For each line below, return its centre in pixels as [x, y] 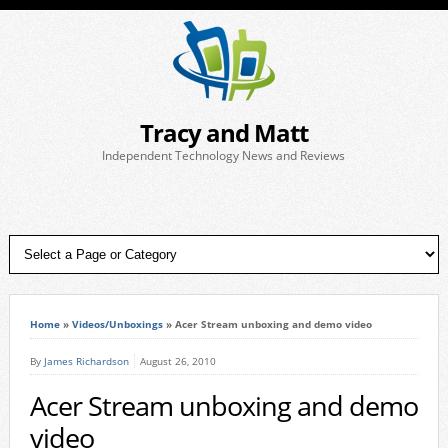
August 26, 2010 [177, 361]
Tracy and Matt [223, 132]
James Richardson [86, 361]
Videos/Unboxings [117, 324]
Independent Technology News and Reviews [224, 155]
